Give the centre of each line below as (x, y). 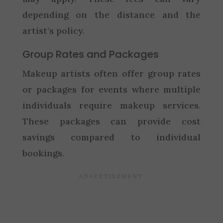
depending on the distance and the (111, 14)
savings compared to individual (111, 137)
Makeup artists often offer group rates (111, 73)
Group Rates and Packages (90, 54)
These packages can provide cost (111, 121)
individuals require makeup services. (111, 105)
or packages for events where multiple (111, 89)
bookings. (43, 153)
